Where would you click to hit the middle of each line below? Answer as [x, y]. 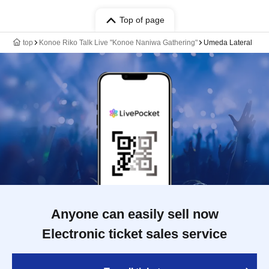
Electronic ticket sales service [134, 234]
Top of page [142, 20]
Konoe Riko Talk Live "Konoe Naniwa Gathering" [118, 43]
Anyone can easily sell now [134, 214]
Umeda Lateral [228, 43]
